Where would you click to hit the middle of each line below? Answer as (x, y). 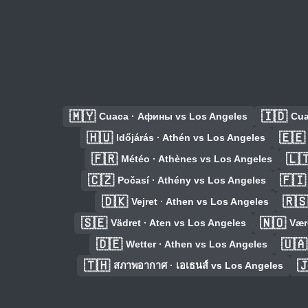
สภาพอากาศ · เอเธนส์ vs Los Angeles (198, 266)
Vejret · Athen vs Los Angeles (200, 202)
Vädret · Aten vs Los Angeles (178, 223)
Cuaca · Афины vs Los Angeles (173, 117)
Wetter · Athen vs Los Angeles (197, 244)
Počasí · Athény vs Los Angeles (192, 180)
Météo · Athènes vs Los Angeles (197, 159)
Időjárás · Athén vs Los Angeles (190, 138)
